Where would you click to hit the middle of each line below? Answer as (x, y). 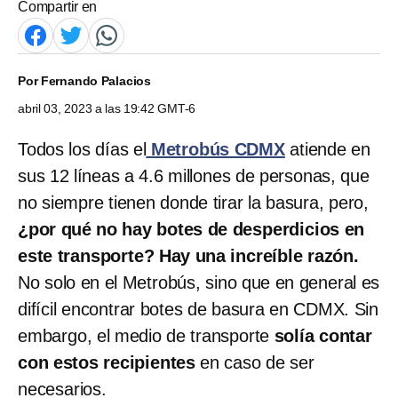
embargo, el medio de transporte (146, 335)
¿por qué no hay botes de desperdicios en (191, 229)
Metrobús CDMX (215, 149)
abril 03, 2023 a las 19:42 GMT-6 (107, 108)
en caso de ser (255, 362)
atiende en (327, 149)
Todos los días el (82, 149)
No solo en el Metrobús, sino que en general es (199, 282)
